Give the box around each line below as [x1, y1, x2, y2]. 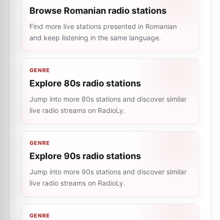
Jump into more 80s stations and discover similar [29, 95, 187, 103]
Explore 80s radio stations [29, 78, 141, 88]
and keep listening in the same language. [29, 33, 161, 42]
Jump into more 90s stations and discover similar [29, 167, 187, 176]
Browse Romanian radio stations [29, 5, 166, 16]
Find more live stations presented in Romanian [29, 22, 177, 30]
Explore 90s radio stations [29, 151, 141, 161]
